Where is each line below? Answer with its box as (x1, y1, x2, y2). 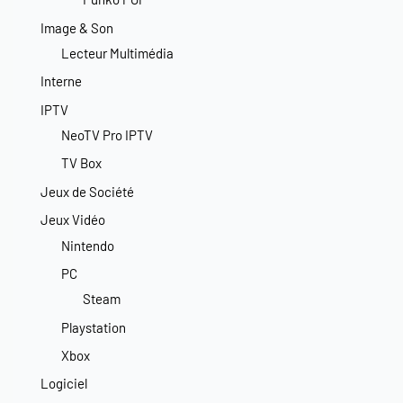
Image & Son (40, 19, 113, 36)
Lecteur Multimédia (61, 45, 175, 62)
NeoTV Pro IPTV (61, 127, 154, 144)
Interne (40, 73, 82, 90)
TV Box (61, 155, 103, 172)
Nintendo (61, 237, 115, 254)
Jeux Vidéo (40, 211, 105, 228)
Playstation (61, 318, 127, 336)
